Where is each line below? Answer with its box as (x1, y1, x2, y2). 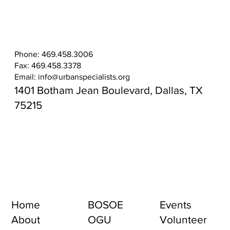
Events (160, 199, 192, 211)
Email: (14, 72, 39, 81)
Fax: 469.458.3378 (14, 61, 82, 70)
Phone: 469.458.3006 (14, 49, 93, 59)
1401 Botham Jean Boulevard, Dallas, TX (14, 84, 203, 96)
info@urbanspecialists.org (38, 72, 130, 81)
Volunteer (160, 214, 207, 226)
